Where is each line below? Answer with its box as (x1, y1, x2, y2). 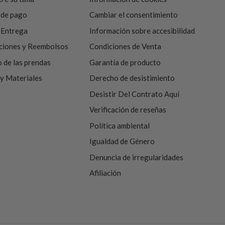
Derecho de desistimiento (89, 73, 175, 82)
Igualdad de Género (89, 137, 155, 146)
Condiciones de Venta (89, 42, 161, 51)
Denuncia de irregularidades (89, 152, 183, 162)
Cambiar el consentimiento (89, 10, 178, 19)
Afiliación (89, 168, 121, 177)
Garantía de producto (89, 57, 161, 67)
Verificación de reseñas (89, 105, 166, 114)
